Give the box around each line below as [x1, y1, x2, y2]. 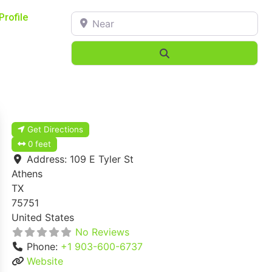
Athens [12, 167, 42, 180]
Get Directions [27, 124, 84, 134]
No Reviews [75, 225, 129, 238]
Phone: [27, 240, 61, 253]
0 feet [28, 138, 52, 149]
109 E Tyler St [70, 152, 134, 165]
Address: [27, 152, 70, 165]
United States [12, 211, 74, 223]
